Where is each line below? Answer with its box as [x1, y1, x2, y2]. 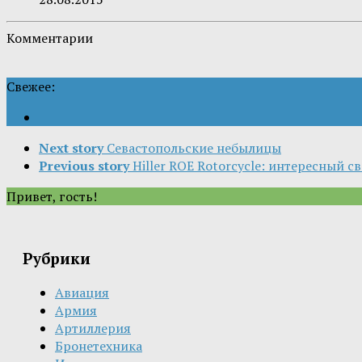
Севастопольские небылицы [107, 138, 281, 157]
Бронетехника [55, 337, 142, 355]
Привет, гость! [6, 187, 97, 205]
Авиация [55, 284, 109, 301]
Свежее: [6, 77, 55, 95]
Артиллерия [55, 319, 131, 337]
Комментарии [6, 28, 93, 47]
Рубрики [23, 249, 90, 269]
